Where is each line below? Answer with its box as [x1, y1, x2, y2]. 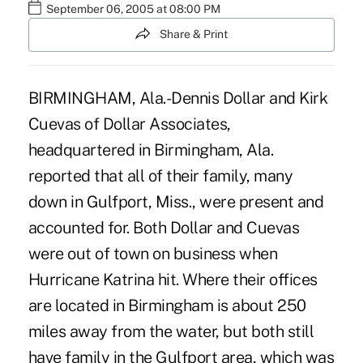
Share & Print [160, 28, 228, 41]
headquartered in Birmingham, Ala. [28, 139, 274, 160]
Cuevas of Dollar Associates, [28, 113, 231, 134]
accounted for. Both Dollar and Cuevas [28, 217, 300, 237]
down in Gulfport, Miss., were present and [28, 191, 324, 211]
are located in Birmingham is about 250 [28, 295, 306, 315]
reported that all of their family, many [28, 165, 293, 186]
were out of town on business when [28, 243, 278, 263]
